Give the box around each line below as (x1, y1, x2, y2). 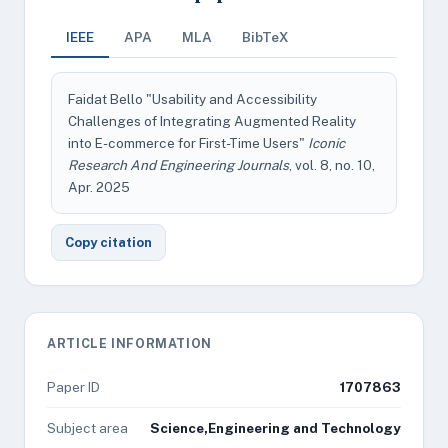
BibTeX (242, 29, 289, 45)
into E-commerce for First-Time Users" (68, 135, 308, 151)
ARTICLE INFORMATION (47, 336, 212, 351)
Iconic (308, 135, 345, 151)
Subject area (47, 420, 128, 436)
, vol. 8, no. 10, (289, 157, 375, 173)
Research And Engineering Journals (68, 157, 289, 173)
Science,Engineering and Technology (150, 420, 401, 436)
